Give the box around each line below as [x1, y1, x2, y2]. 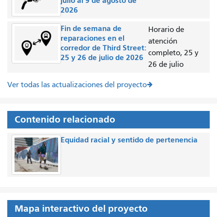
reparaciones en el [60, 33, 124, 43]
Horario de [148, 25, 185, 34]
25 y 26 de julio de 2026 [60, 52, 143, 62]
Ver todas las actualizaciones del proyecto [7, 80, 147, 89]
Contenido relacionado [15, 113, 115, 125]
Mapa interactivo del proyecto [15, 203, 148, 215]
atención [148, 36, 178, 46]
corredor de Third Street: [60, 43, 146, 52]
